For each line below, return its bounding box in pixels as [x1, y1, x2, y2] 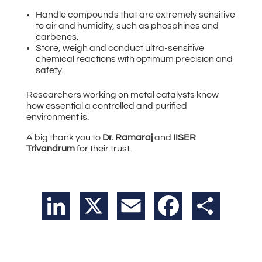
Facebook [182, 201, 225, 211]
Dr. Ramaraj [102, 132, 153, 142]
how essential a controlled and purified [26, 101, 187, 111]
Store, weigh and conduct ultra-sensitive [35, 43, 204, 53]
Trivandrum [26, 143, 75, 153]
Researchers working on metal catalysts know [26, 89, 219, 99]
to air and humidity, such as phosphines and [35, 20, 219, 30]
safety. [35, 65, 63, 75]
